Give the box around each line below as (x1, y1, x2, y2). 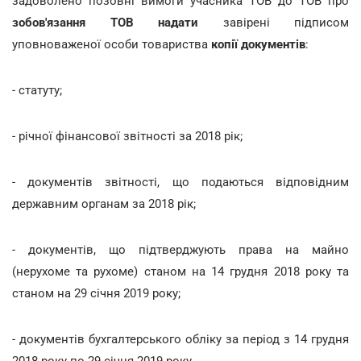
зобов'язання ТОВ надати (12, 15, 198, 30)
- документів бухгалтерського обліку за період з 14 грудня (12, 331, 349, 346)
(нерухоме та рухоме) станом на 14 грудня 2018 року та (12, 263, 349, 279)
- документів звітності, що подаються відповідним (12, 174, 349, 189)
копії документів (211, 36, 305, 52)
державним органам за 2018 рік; (12, 196, 196, 211)
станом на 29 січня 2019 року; (12, 285, 180, 301)
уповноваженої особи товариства (12, 36, 211, 52)
